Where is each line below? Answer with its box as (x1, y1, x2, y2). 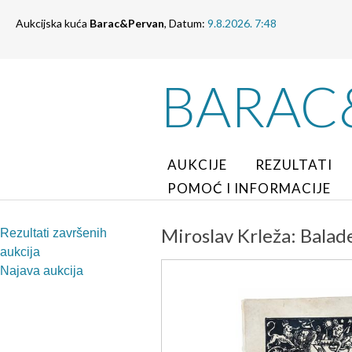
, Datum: (164, 16, 207, 30)
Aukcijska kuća (16, 16, 90, 30)
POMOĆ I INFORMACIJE (167, 180, 331, 196)
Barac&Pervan (90, 16, 164, 30)
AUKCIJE (167, 156, 227, 173)
